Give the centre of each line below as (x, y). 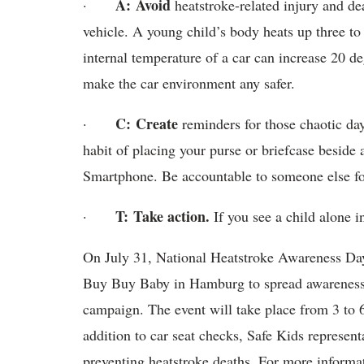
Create (157, 123)
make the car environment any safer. (189, 83)
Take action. (169, 216)
